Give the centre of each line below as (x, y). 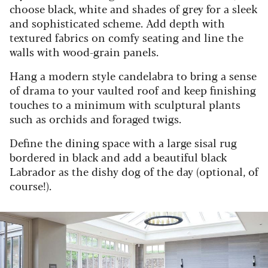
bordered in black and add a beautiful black (118, 157)
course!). (31, 186)
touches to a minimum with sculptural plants (125, 104)
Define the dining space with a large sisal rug (123, 143)
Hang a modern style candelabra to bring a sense (133, 76)
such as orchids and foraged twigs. (95, 119)
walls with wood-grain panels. (84, 52)
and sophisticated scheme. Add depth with (117, 23)
